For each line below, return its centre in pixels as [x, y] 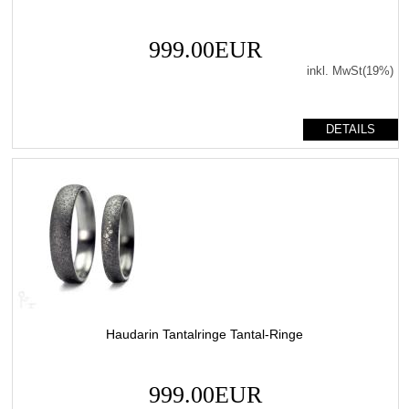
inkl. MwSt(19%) [350, 70]
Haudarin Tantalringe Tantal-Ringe [204, 334]
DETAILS [350, 129]
